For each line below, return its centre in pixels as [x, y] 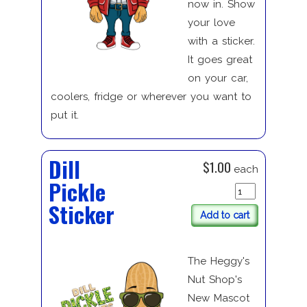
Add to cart [225, 215]
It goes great [220, 59]
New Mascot [218, 298]
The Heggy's [218, 261]
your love [211, 22]
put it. [64, 115]
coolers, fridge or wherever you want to [151, 96]
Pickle [77, 191]
